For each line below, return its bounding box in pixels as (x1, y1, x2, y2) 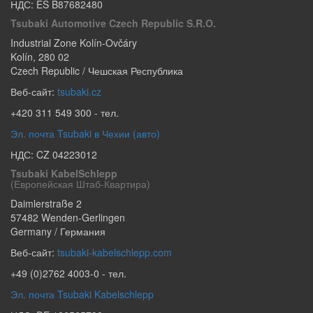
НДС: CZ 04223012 (10, 147, 97, 161)
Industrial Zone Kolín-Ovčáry (10, 36, 137, 50)
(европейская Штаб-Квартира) (10, 177, 150, 191)
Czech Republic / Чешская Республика (10, 64, 183, 78)
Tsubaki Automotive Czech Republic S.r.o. (10, 16, 216, 30)
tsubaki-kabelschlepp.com (57, 245, 172, 259)
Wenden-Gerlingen (41, 210, 125, 224)
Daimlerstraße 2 (10, 196, 82, 210)
